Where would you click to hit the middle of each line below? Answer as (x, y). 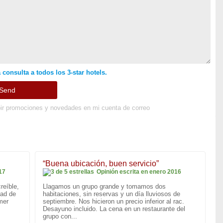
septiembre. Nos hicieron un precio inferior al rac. (113, 202)
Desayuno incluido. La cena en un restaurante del (114, 209)
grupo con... (60, 217)
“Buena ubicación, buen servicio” (101, 164)
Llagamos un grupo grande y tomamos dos (104, 187)
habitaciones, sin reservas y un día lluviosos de (111, 194)
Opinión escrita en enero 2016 (139, 172)
